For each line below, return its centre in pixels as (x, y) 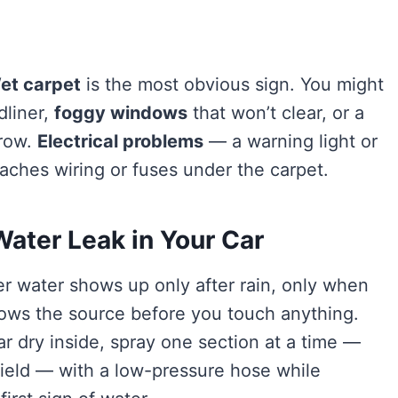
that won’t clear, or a (276, 112)
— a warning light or (291, 141)
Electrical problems (120, 141)
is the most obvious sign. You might (232, 84)
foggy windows (121, 112)
